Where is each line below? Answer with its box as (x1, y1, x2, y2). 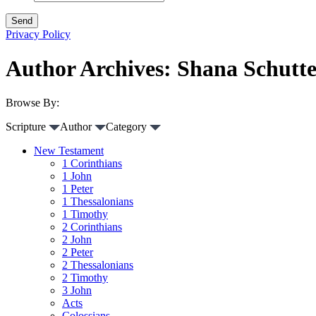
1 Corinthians (62, 157, 122, 170)
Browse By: (6, 97, 59, 109)
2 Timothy (62, 272, 108, 284)
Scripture (6, 121, 49, 133)
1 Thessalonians (62, 195, 133, 208)
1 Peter (62, 183, 93, 195)
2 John (62, 233, 92, 246)
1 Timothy (62, 208, 108, 221)
